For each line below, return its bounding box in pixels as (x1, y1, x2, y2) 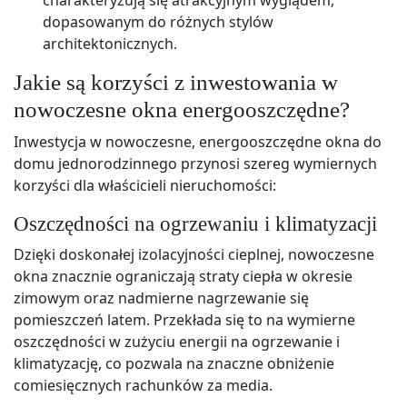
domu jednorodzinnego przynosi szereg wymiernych (14, 153, 377, 174)
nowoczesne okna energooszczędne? (14, 96, 350, 122)
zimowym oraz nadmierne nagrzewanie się (14, 287, 309, 308)
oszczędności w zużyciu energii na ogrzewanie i (14, 331, 340, 352)
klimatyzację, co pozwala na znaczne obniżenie (14, 352, 334, 373)
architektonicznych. (43, 33, 177, 54)
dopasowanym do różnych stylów (43, 11, 273, 32)
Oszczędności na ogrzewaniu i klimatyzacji (14, 211, 377, 235)
